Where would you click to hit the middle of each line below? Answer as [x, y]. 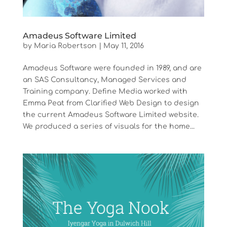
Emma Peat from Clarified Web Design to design [111, 103]
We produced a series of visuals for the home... [108, 127]
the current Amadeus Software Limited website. [110, 115]
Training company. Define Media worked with [105, 92]
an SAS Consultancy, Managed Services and [104, 80]
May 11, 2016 [123, 46]
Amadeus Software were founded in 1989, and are [112, 68]
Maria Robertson [65, 46]
